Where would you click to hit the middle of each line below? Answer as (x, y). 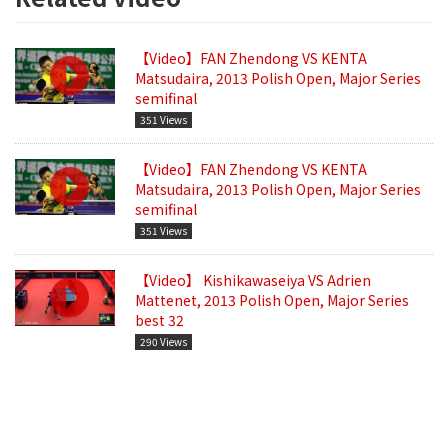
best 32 (159, 319)
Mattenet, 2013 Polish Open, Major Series (272, 299)
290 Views (163, 341)
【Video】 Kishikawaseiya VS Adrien (253, 279)
